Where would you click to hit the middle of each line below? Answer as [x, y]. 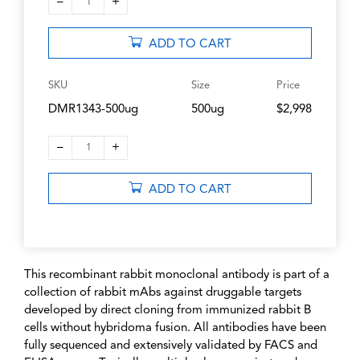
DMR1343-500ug [93, 110]
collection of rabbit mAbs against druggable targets [163, 293]
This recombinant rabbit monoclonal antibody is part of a [177, 276]
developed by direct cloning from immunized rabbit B [168, 311]
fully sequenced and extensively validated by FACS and [171, 346]
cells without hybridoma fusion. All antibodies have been [175, 329]
